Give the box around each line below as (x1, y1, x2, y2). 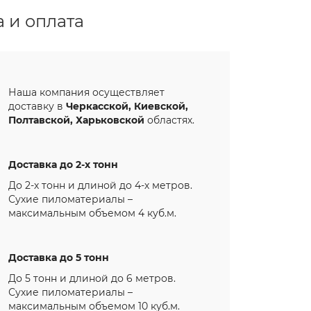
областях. (144, 114, 194, 127)
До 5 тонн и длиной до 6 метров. (8, 272, 176, 285)
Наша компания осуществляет (8, 86, 165, 99)
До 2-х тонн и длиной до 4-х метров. (8, 179, 192, 192)
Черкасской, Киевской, (66, 100, 188, 113)
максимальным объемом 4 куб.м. (8, 207, 176, 220)
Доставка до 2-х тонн (8, 158, 118, 171)
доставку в (8, 100, 66, 113)
